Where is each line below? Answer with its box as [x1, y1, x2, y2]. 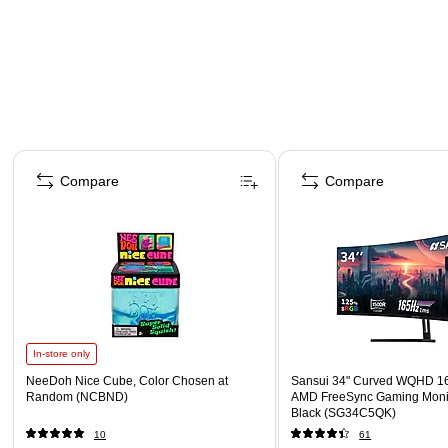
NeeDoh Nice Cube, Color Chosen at [26, 373, 228, 388]
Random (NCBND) [26, 389, 128, 404]
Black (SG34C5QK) [291, 405, 397, 420]
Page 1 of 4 [11, 147, 84, 164]
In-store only [33, 347, 90, 359]
